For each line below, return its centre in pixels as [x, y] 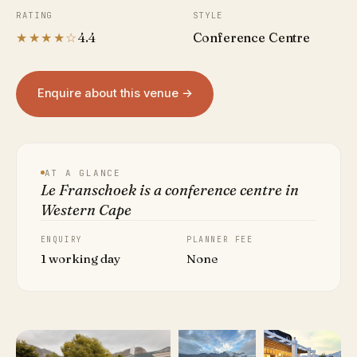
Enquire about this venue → [115, 94]
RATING [35, 15]
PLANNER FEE [220, 239]
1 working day [80, 258]
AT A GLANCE [82, 173]
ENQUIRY [61, 239]
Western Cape [86, 210]
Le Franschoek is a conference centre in [169, 190]
